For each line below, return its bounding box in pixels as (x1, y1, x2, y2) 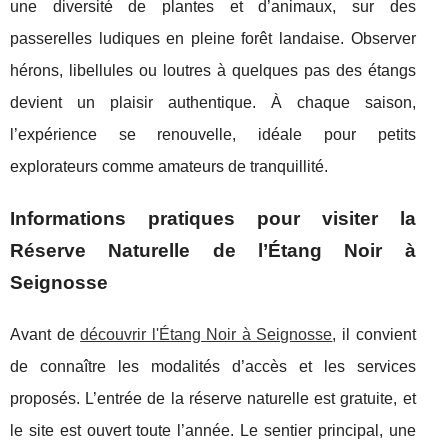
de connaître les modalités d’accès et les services (10, 358, 416, 375)
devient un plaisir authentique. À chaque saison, (10, 94, 416, 111)
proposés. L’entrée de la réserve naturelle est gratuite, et (10, 390, 416, 407)
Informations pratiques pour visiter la (10, 208, 416, 229)
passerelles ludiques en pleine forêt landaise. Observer (10, 30, 416, 47)
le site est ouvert (10, 422, 137, 439)
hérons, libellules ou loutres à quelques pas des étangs (10, 62, 416, 79)
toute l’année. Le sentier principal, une (136, 422, 416, 439)
